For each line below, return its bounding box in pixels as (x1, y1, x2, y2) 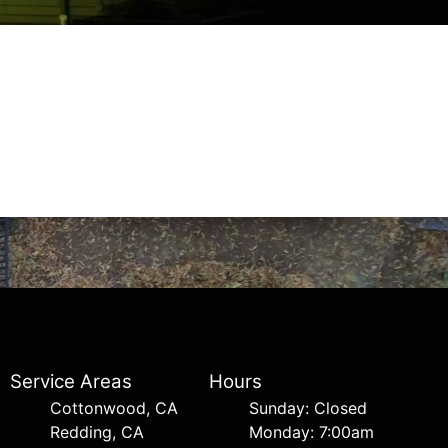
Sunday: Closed (249, 398, 368, 419)
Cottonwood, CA (50, 398, 179, 419)
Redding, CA (50, 422, 145, 443)
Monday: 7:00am (249, 422, 375, 443)
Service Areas (10, 370, 133, 394)
